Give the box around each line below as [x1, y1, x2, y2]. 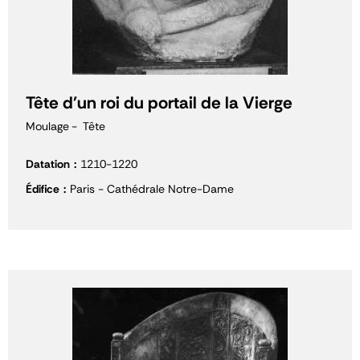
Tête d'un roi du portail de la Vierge [26, 92, 292, 114]
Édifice [26, 182, 59, 196]
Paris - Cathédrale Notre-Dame [70, 182, 234, 196]
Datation [26, 157, 70, 171]
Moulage [26, 119, 69, 133]
